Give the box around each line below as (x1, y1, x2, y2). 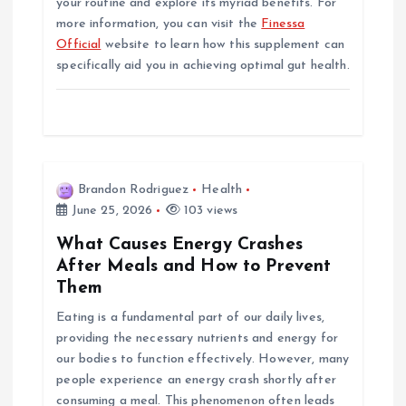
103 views (179, 204, 238, 218)
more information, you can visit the (56, 17, 262, 32)
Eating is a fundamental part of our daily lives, (56, 311, 324, 325)
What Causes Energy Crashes (56, 236, 303, 255)
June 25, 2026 (67, 204, 153, 218)
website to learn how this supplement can (101, 38, 345, 53)
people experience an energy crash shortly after (56, 373, 336, 388)
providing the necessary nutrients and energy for (56, 332, 338, 346)
